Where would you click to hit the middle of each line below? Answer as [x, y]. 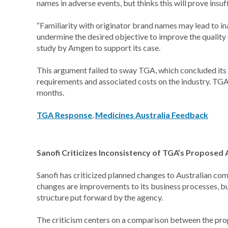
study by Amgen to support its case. [98, 48]
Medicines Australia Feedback [152, 115]
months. [50, 92]
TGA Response [64, 115]
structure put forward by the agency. [100, 197]
